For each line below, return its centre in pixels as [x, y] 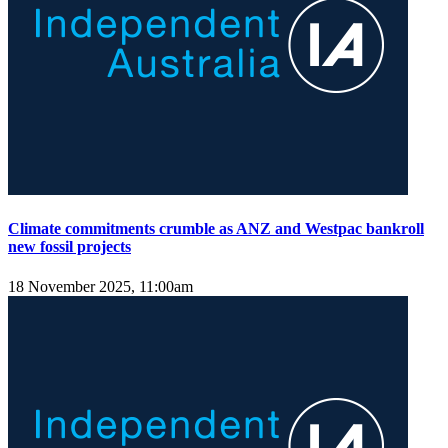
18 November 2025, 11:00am [100, 286]
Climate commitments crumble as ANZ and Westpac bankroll [216, 229]
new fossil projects [69, 247]
